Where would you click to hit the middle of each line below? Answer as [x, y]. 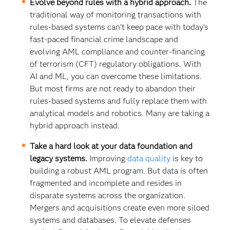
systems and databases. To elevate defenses [111, 220]
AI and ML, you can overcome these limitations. [116, 76]
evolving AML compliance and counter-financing [118, 51]
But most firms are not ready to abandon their [113, 88]
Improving [109, 158]
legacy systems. [60, 158]
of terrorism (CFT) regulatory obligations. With [116, 64]
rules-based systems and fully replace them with [119, 101]
